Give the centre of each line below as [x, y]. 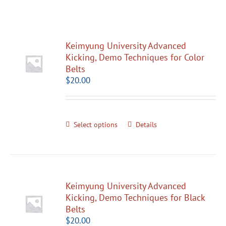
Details [147, 124]
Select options [96, 124]
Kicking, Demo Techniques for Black [135, 197]
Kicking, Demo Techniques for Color [135, 57]
